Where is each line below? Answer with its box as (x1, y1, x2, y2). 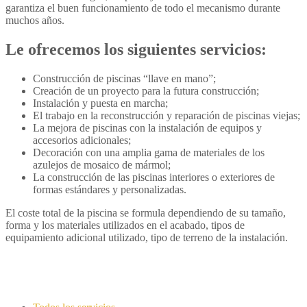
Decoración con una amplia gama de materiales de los (33, 147, 265, 159)
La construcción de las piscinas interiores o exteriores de (33, 171, 275, 184)
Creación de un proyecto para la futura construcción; (33, 85, 259, 97)
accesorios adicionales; (33, 134, 131, 147)
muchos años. (5, 14, 64, 27)
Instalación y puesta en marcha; (33, 97, 168, 110)
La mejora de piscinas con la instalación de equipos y (33, 122, 262, 134)
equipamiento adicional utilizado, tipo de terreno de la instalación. (5, 232, 288, 244)
